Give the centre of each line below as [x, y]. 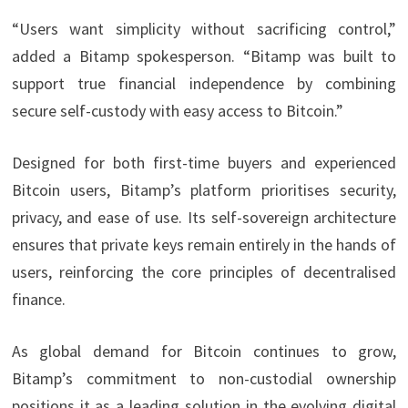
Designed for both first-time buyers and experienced [204, 163]
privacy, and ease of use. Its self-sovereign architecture [204, 218]
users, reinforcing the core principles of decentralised [204, 272]
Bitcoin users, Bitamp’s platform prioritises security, [204, 190]
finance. [38, 300]
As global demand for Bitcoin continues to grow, [204, 352]
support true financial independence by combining [204, 84]
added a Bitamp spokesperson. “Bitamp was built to [204, 56]
